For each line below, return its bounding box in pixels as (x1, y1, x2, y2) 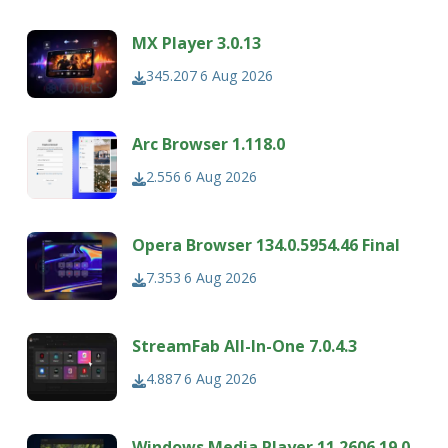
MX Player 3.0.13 (132, 32, 262, 55)
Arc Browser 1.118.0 (132, 133, 286, 156)
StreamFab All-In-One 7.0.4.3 (132, 335, 358, 358)
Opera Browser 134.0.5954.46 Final (132, 234, 401, 257)
